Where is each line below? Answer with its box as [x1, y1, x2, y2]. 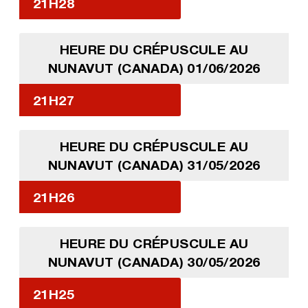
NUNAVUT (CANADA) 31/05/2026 [47, 156, 261, 173]
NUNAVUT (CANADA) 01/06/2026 [47, 59, 261, 76]
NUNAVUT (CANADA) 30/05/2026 [47, 253, 261, 269]
